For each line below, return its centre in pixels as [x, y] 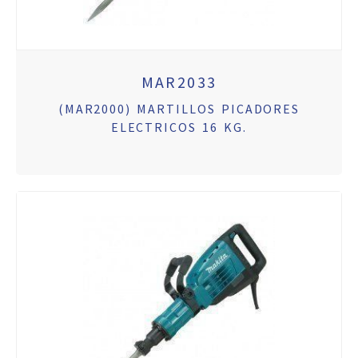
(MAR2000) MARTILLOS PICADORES [179, 109]
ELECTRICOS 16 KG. [179, 127]
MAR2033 [179, 82]
